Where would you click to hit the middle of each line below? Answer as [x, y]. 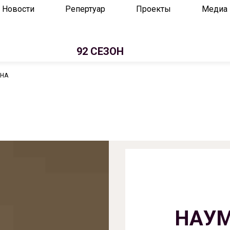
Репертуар [85, 9]
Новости [18, 9]
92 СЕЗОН [100, 51]
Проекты [154, 9]
